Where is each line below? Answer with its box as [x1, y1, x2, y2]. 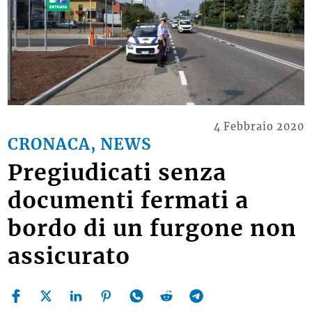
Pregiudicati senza [8, 159, 227, 187]
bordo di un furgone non [8, 214, 297, 243]
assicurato [8, 242, 131, 271]
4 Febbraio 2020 [213, 120, 304, 133]
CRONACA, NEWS [8, 134, 153, 154]
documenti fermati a [8, 187, 249, 215]
